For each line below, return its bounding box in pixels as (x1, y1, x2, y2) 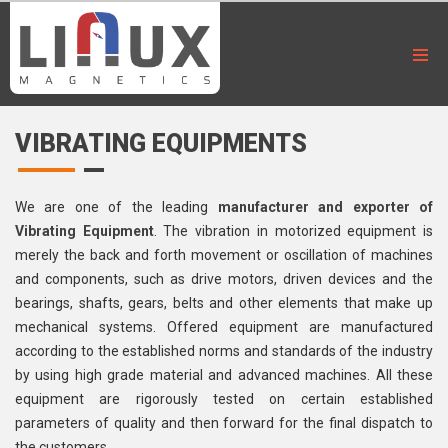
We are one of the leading (15, 199, 218, 215)
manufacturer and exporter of (217, 199, 434, 215)
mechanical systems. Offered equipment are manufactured (15, 319, 433, 335)
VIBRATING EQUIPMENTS (15, 129, 307, 158)
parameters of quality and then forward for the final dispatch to (15, 415, 433, 431)
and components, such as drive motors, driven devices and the (15, 271, 433, 287)
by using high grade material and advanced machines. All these (15, 367, 433, 383)
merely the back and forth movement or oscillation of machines (15, 247, 433, 263)
